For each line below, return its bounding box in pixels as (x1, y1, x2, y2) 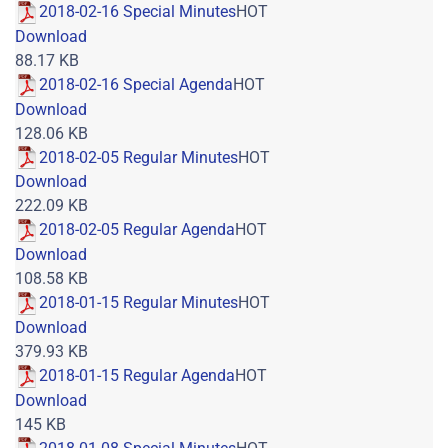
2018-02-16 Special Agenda (39, 74, 233, 94)
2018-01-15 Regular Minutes (39, 293, 238, 313)
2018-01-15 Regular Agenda (39, 365, 235, 385)
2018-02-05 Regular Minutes (39, 147, 238, 167)
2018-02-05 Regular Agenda (39, 220, 235, 240)
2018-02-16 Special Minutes (39, 2, 236, 22)
